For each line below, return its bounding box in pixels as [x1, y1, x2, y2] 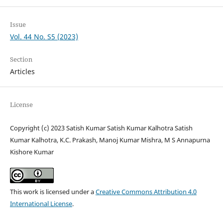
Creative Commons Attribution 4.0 [95, 187, 197, 197]
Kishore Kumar [9, 147, 54, 157]
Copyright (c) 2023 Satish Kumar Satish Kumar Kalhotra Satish [9, 123, 193, 133]
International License [9, 199, 72, 209]
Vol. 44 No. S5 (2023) [9, 32, 78, 42]
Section [9, 55, 32, 64]
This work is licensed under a [9, 187, 96, 197]
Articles [9, 67, 35, 77]
